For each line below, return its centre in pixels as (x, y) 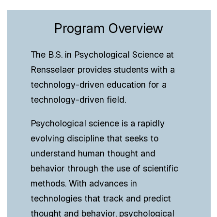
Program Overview (108, 28)
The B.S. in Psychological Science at (102, 54)
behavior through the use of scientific (104, 168)
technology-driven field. (78, 99)
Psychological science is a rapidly (98, 123)
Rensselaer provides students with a (103, 69)
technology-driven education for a (99, 84)
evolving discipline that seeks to (94, 138)
